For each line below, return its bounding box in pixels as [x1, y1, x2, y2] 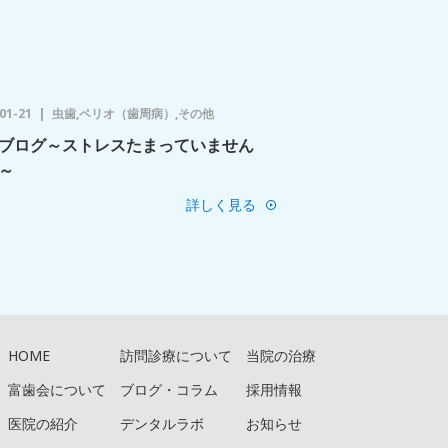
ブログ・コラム [120, 380, 218, 400]
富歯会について [8, 380, 106, 400]
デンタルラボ [120, 414, 204, 434]
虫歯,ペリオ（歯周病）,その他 [52, 105, 214, 122]
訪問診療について [120, 346, 232, 366]
